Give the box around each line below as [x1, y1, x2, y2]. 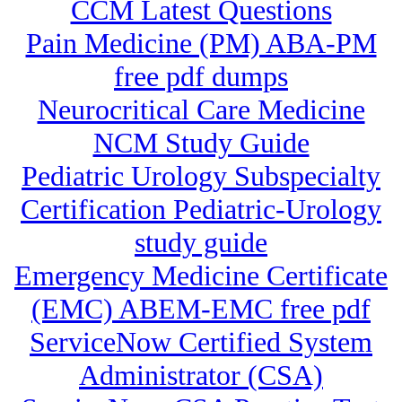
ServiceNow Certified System [30, 326, 372, 359]
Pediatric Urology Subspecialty [22, 160, 380, 193]
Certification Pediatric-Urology [21, 193, 381, 226]
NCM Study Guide [92, 127, 310, 160]
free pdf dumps [114, 60, 288, 93]
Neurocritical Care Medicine [37, 93, 365, 127]
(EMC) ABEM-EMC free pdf [31, 293, 371, 326]
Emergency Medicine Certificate [14, 259, 388, 293]
